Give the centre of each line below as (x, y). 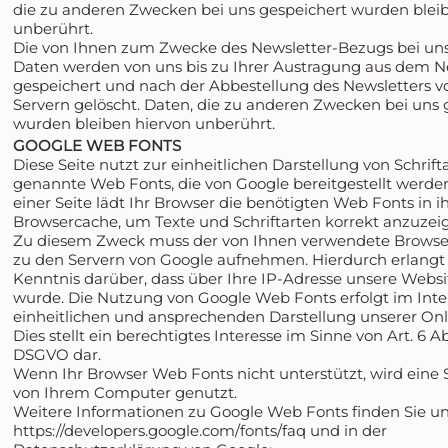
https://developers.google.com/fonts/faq (160, 431)
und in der (347, 431)
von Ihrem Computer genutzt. (125, 393)
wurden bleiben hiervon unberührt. (144, 123)
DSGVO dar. (57, 355)
